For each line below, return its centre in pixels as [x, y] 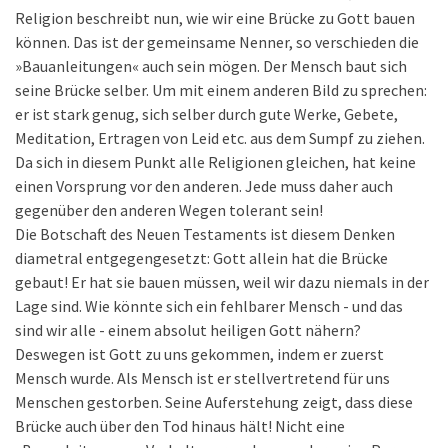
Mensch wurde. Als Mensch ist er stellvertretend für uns [202, 378]
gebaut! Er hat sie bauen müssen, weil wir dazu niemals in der [222, 282]
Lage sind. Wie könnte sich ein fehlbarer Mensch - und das [209, 306]
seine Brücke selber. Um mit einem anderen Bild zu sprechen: [221, 90]
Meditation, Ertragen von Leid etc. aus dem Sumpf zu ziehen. [220, 138]
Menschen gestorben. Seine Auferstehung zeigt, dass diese [214, 402]
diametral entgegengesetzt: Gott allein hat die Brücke [201, 258]
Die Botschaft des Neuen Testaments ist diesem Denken [205, 234]
